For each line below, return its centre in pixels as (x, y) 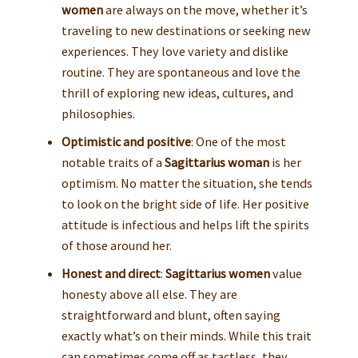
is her (285, 162)
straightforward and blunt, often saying (171, 314)
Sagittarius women (217, 273)
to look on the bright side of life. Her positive (185, 204)
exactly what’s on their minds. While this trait (186, 335)
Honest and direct (111, 273)
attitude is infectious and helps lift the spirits (185, 225)
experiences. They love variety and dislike (175, 52)
